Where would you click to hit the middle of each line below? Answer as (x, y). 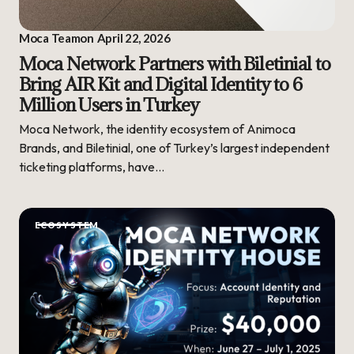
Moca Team (50, 38)
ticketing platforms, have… (92, 166)
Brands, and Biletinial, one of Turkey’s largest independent (174, 147)
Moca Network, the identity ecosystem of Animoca (157, 128)
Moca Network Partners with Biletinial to (175, 63)
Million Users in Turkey (109, 104)
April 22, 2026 (134, 38)
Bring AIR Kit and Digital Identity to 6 (160, 83)
